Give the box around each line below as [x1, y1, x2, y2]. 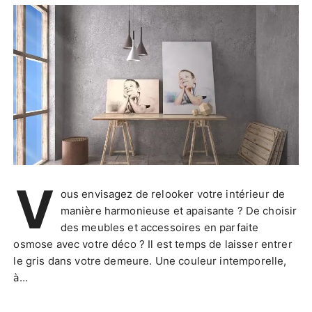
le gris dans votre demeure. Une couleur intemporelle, [13, 254, 287, 268]
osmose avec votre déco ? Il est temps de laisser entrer [13, 237, 292, 251]
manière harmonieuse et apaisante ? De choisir [60, 204, 297, 218]
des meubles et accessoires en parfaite [60, 221, 259, 235]
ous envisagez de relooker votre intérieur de [60, 187, 286, 201]
